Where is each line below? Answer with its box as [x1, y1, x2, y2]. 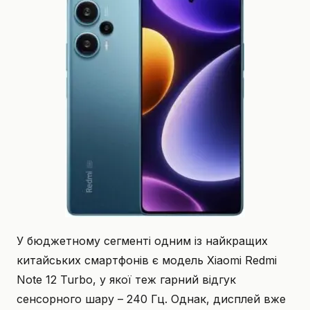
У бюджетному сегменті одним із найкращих [17, 234, 268, 248]
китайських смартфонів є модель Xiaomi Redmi [17, 253, 277, 268]
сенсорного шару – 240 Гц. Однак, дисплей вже [17, 292, 286, 307]
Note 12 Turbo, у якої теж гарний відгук [17, 273, 236, 287]
